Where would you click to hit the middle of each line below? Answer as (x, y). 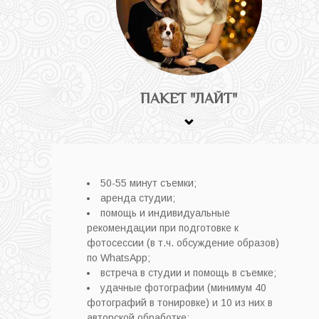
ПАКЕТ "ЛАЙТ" (189, 98)
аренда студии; (138, 198)
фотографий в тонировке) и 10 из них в (180, 302)
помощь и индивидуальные (165, 213)
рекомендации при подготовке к (163, 228)
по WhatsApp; (119, 257)
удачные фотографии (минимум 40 (183, 287)
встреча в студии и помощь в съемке (187, 272)
